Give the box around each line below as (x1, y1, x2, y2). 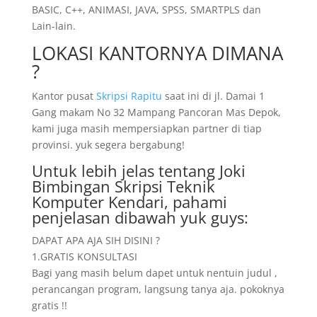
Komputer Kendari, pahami (31, 191, 227, 212)
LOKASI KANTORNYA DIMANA (31, 40, 283, 66)
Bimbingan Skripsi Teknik (31, 175, 215, 197)
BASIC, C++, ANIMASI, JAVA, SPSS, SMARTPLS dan (31, 3, 261, 16)
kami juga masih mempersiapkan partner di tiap (31, 122, 262, 135)
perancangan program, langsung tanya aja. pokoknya (31, 282, 284, 296)
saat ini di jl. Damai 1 (161, 89, 265, 103)
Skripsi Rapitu (96, 89, 162, 103)
